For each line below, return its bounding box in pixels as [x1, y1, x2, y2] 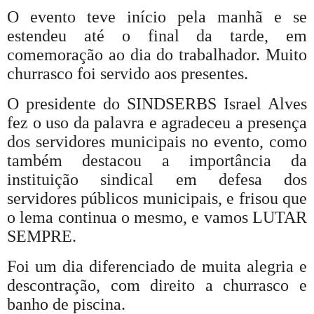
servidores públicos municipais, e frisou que [7, 189, 307, 208]
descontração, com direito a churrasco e [7, 276, 307, 295]
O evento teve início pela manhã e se [7, 8, 307, 27]
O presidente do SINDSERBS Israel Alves [7, 95, 307, 114]
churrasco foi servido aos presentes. [7, 64, 248, 83]
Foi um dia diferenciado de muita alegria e [7, 257, 307, 276]
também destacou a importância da [7, 151, 307, 170]
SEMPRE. [7, 227, 81, 246]
